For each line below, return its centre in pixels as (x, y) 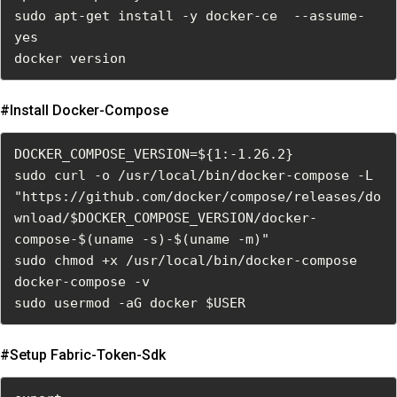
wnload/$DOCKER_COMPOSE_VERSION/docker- (166, 218)
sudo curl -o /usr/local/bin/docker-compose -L (194, 176)
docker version (70, 59)
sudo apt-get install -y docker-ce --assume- (190, 16)
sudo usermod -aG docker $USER (130, 304)
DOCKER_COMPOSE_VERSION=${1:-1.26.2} (154, 155)
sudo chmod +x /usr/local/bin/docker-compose (186, 261)
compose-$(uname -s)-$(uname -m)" (142, 240)
